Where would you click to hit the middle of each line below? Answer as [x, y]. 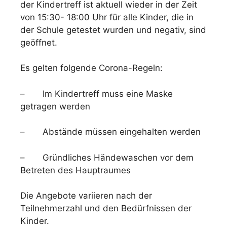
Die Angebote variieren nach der [86, 196]
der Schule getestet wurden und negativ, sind [113, 30]
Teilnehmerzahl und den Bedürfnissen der [106, 209]
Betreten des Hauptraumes [75, 170]
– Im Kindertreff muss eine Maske [97, 93]
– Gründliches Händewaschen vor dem [107, 157]
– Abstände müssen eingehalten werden [110, 132]
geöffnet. [39, 42]
